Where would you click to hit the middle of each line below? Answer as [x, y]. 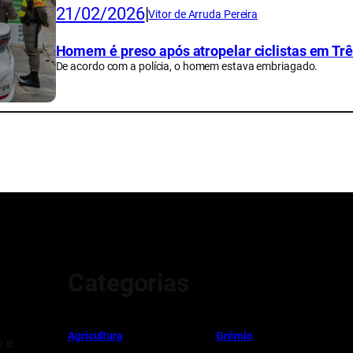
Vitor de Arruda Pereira [203, 14]
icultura [104, 336]
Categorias [128, 282]
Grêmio [234, 336]
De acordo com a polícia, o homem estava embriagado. [187, 67]
